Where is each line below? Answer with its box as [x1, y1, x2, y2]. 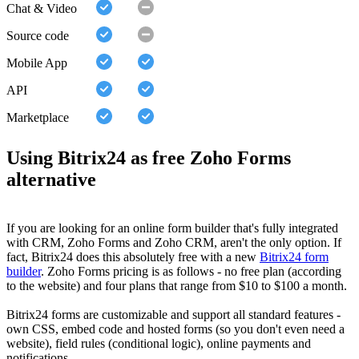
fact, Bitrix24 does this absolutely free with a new [6, 250, 260, 264]
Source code [6, 29, 69, 43]
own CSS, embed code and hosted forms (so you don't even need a [6, 322, 345, 337]
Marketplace [6, 111, 69, 125]
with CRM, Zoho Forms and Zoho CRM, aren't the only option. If [6, 236, 341, 250]
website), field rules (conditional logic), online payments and [6, 337, 311, 351]
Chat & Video [6, 2, 77, 16]
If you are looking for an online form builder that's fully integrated [6, 221, 338, 236]
